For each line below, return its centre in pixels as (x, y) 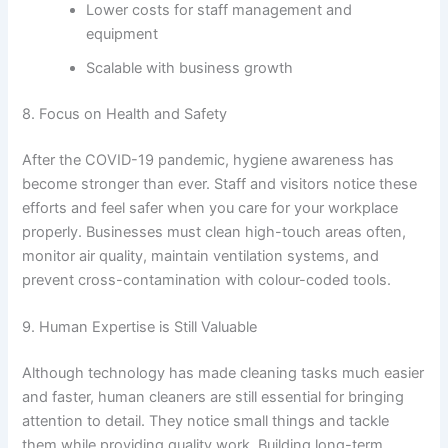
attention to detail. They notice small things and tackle (206, 421)
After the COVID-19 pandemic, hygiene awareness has (208, 159)
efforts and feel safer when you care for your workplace (210, 207)
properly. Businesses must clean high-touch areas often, (214, 231)
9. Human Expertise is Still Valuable (140, 327)
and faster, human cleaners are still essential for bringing (213, 397)
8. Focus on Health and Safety (125, 113)
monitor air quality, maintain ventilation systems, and (201, 255)
